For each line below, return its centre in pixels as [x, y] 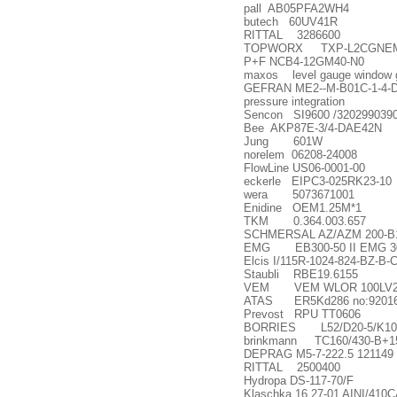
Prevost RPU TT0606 [302, 314]
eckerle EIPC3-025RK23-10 [318, 181]
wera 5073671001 [299, 195]
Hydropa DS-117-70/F [299, 381]
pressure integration [294, 101]
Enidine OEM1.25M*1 [303, 208]
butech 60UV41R [291, 22]
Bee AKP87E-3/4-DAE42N [313, 128]
